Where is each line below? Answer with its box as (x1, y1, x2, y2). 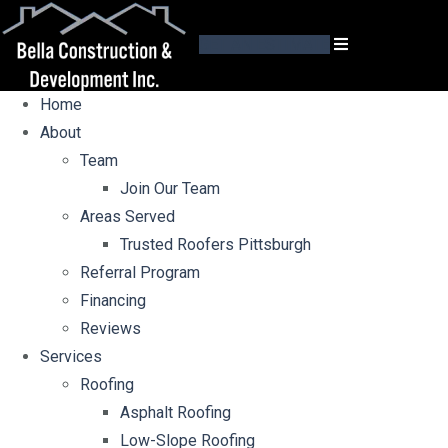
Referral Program (80, 263, 200, 282)
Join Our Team (120, 179, 220, 198)
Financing (80, 291, 146, 310)
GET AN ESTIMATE (199, 34, 330, 54)
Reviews (80, 319, 141, 338)
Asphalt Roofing (120, 403, 231, 422)
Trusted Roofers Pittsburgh (120, 235, 311, 254)
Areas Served (80, 207, 175, 226)
